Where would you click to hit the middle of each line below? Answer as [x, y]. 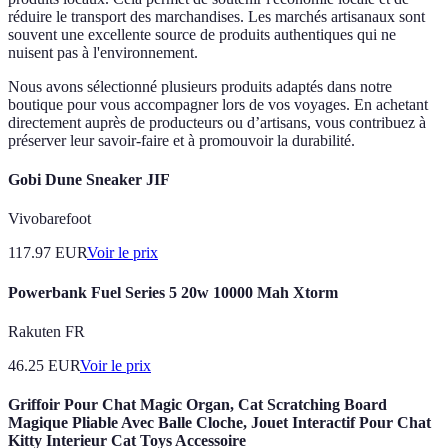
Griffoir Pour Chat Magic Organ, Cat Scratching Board [197, 405]
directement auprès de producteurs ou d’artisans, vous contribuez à [217, 122]
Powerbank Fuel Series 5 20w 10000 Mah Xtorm [173, 292]
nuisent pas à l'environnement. [103, 52]
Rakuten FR [46, 331]
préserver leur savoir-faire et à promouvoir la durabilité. [181, 140]
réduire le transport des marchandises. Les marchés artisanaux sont [216, 16]
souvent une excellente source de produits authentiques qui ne [202, 34]
